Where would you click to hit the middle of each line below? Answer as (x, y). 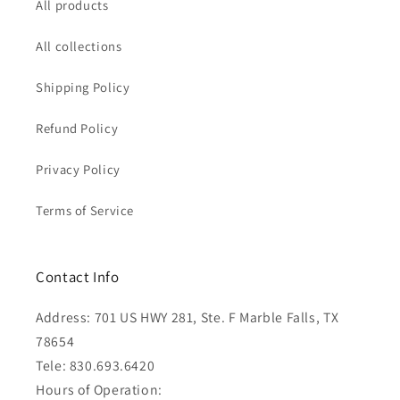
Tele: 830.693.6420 (96, 366)
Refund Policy (77, 128)
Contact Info (78, 277)
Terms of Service (85, 210)
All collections (79, 46)
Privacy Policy (78, 169)
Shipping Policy (83, 87)
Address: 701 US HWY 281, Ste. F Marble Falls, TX (187, 318)
